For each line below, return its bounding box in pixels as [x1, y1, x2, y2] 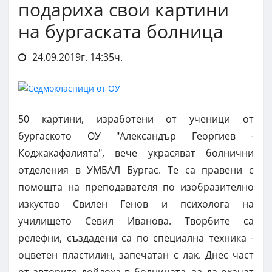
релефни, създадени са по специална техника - [18, 231, 254, 245]
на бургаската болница [18, 18, 223, 44]
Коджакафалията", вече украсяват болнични [18, 146, 254, 160]
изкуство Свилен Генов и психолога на [18, 197, 254, 211]
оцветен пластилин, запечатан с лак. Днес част [18, 248, 254, 262]
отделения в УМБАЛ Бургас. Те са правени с [18, 163, 254, 177]
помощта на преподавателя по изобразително [18, 180, 254, 194]
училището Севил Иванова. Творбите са [18, 214, 254, 228]
